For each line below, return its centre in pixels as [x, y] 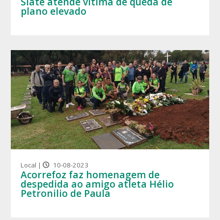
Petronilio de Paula [66, 193]
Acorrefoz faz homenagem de [90, 174]
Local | [32, 165]
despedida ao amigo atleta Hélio [97, 184]
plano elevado [54, 11]
